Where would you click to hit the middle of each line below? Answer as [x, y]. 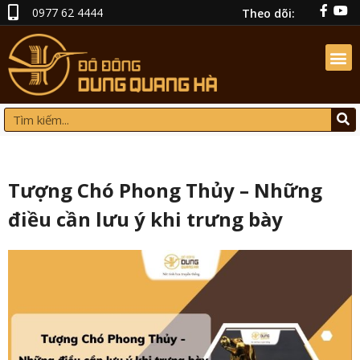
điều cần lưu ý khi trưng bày [145, 219]
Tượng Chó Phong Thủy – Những [165, 190]
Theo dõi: [269, 13]
